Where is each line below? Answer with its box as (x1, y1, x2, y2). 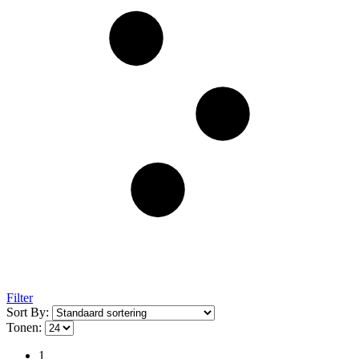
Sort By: (6, 305, 52, 319)
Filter (6, 290, 33, 305)
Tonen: (6, 320, 45, 334)
